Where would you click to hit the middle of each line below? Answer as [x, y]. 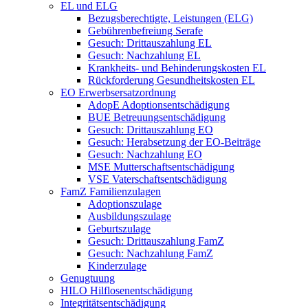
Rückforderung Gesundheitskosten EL [172, 80]
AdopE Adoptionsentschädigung [159, 104]
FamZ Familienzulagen [111, 191]
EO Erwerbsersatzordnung [118, 92]
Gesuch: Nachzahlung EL [144, 55]
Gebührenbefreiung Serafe [145, 30]
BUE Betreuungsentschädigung [157, 117]
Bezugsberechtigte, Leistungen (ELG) [170, 18]
